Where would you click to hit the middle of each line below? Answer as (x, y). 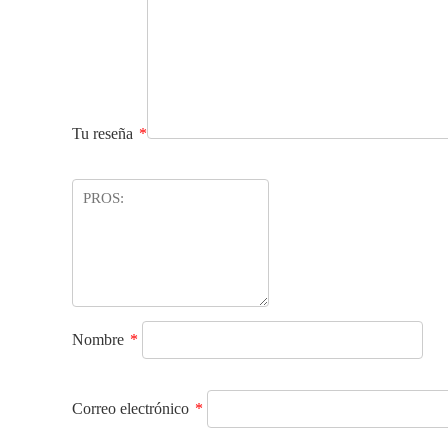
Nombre (100, 339)
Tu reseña (104, 133)
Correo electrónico (132, 408)
